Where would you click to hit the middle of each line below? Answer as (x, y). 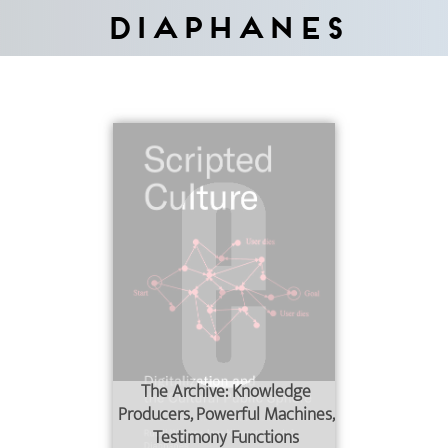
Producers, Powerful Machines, (226, 415)
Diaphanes (224, 27)
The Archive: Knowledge (226, 392)
